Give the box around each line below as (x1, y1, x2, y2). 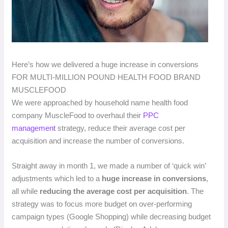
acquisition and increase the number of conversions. (12, 136, 187, 145)
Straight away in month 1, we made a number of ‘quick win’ (12, 161, 206, 170)
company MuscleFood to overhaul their (12, 110, 144, 120)
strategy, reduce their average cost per (55, 123, 186, 132)
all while (12, 186, 40, 195)
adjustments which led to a (12, 174, 102, 183)
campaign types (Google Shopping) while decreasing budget (12, 212, 211, 221)
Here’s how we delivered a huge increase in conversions (12, 60, 199, 69)
